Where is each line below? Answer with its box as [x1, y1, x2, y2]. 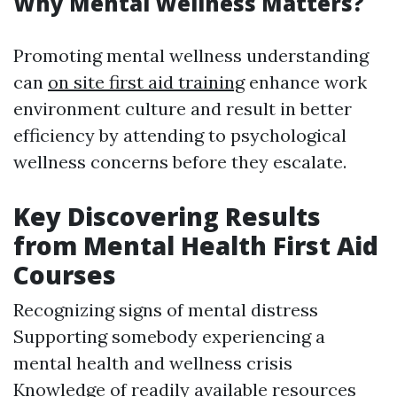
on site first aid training [48, 71, 245, 94]
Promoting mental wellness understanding [13, 44, 369, 67]
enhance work [245, 71, 367, 94]
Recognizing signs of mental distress [13, 299, 318, 322]
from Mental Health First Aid [13, 229, 378, 263]
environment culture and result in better [13, 97, 352, 121]
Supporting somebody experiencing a [13, 325, 325, 348]
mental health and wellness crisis [13, 352, 292, 375]
